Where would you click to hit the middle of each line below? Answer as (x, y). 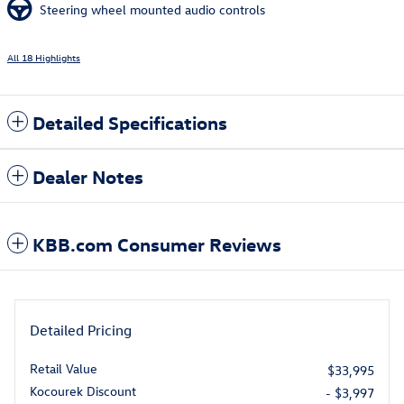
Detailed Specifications (130, 122)
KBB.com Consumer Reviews (157, 244)
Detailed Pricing (81, 331)
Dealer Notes (88, 176)
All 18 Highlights (44, 58)
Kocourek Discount (83, 391)
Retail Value (64, 369)
